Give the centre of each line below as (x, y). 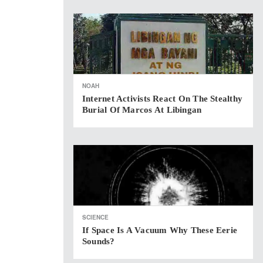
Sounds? (99, 241)
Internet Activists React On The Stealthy (163, 99)
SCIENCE (95, 217)
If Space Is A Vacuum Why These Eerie (160, 230)
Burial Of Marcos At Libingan (142, 110)
